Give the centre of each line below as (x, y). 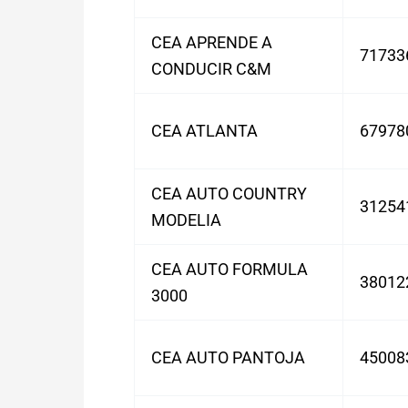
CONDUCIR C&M (211, 69)
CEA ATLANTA (204, 131)
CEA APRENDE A (212, 42)
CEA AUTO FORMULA (229, 269)
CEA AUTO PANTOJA (228, 357)
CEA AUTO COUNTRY (229, 194)
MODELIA (186, 220)
